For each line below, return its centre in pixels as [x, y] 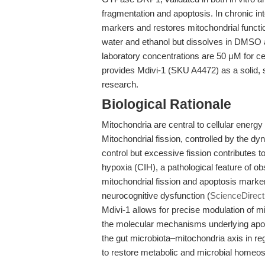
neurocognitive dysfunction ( [156, 195]
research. [120, 84]
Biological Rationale [167, 104]
